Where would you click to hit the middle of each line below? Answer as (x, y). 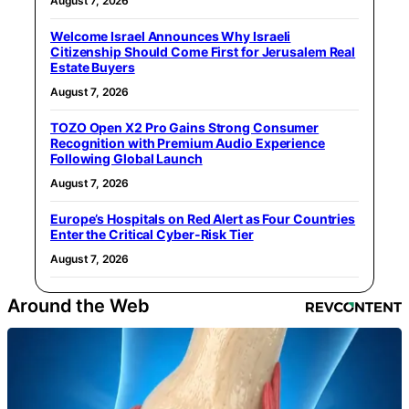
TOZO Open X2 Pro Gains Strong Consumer (185, 128)
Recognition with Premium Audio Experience (188, 143)
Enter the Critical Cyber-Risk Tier (152, 235)
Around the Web (79, 306)
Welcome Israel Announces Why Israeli (171, 37)
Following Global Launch (126, 159)
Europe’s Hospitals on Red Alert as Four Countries (203, 219)
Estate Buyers (93, 68)
